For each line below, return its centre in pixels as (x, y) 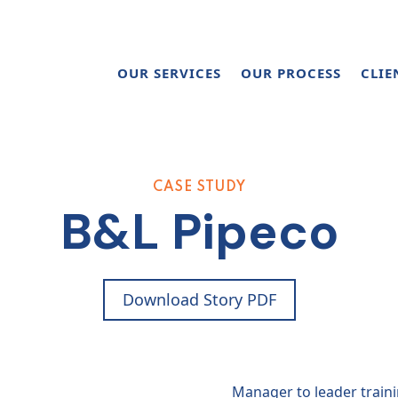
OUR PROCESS (291, 73)
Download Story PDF (199, 299)
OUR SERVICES (169, 73)
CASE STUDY (199, 187)
